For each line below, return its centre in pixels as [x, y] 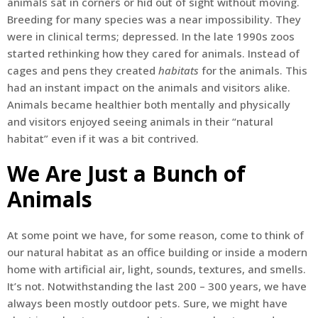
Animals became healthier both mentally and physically [149, 105]
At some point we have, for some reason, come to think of [155, 235]
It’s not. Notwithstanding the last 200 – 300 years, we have [157, 286]
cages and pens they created [83, 71]
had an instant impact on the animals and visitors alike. [149, 88]
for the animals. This [253, 71]
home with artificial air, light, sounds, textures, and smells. [157, 269]
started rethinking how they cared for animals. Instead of [153, 54]
